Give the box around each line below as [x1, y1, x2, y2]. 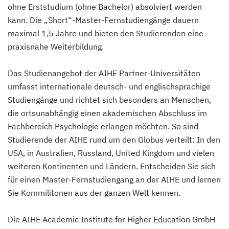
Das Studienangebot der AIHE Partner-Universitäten [8, 68, 200, 79]
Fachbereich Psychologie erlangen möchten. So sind [8, 121, 198, 132]
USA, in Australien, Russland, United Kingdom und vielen [8, 148, 214, 158]
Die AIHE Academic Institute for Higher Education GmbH [8, 214, 215, 225]
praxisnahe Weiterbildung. [8, 41, 104, 52]
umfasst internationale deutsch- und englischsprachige [8, 81, 211, 92]
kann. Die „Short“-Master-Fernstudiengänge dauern [8, 15, 199, 26]
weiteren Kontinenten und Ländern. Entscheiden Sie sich [8, 161, 216, 172]
